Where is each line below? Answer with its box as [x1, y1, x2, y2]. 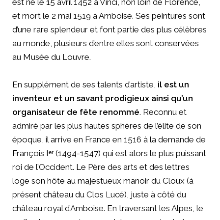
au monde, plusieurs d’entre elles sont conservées [12, 38, 199, 48]
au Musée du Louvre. [12, 52, 91, 62]
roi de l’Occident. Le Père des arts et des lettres [12, 162, 190, 172]
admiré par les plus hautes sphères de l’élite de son [12, 120, 201, 131]
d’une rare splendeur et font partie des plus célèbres [12, 24, 207, 34]
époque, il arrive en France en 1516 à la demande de [12, 134, 206, 144]
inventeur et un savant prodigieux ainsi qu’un [12, 93, 193, 103]
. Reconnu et [139, 107, 187, 117]
